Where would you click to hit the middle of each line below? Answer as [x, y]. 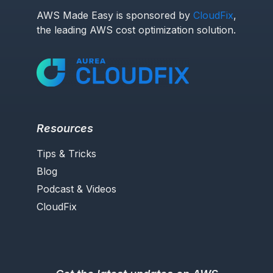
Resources [65, 128]
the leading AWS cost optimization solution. [136, 30]
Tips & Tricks [66, 153]
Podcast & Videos [76, 189]
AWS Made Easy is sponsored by [115, 16]
